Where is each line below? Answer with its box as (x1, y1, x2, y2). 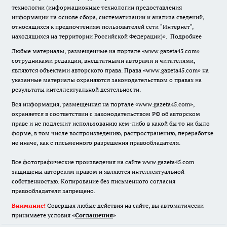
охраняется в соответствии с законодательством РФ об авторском (12, 110, 200, 118)
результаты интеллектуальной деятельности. (12, 86, 142, 94)
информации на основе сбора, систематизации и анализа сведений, (12, 13, 204, 21)
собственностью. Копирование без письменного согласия (12, 177, 175, 185)
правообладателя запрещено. (12, 187, 95, 195)
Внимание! (12, 202, 46, 210)
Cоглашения (75, 211, 113, 219)
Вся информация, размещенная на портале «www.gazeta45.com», (12, 100, 195, 108)
